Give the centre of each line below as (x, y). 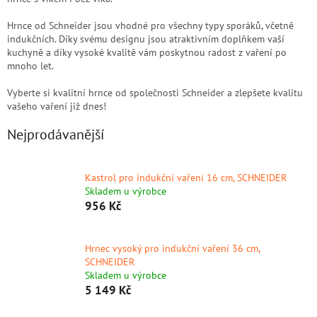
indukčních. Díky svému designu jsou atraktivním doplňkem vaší (146, 39)
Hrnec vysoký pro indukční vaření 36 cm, (172, 249)
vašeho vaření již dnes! (57, 106)
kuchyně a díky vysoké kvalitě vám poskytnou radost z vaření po (147, 52)
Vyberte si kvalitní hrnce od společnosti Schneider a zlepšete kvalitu (155, 92)
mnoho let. (30, 65)
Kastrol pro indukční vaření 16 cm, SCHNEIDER (186, 177)
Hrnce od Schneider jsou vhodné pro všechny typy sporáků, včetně (150, 25)
